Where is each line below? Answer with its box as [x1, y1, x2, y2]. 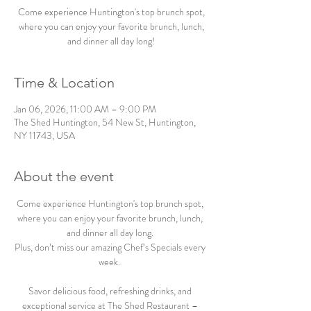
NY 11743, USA [14, 128, 75, 142]
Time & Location [14, 74, 115, 91]
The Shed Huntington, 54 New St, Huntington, [14, 115, 196, 129]
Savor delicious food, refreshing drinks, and [28, 284, 194, 298]
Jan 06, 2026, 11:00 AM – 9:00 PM [14, 102, 156, 116]
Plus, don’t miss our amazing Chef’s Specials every [15, 240, 208, 254]
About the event [14, 168, 114, 185]
